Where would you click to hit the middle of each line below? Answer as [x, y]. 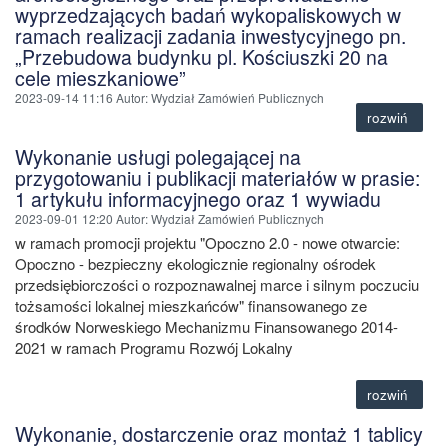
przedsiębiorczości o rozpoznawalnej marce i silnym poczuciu [217, 284]
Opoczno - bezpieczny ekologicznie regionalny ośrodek [195, 263]
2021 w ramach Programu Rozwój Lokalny [154, 347]
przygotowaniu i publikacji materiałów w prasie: [217, 177]
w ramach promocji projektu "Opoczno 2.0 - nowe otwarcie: [207, 242]
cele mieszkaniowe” [100, 77]
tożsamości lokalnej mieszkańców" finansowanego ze [191, 305]
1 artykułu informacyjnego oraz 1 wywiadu [198, 198]
